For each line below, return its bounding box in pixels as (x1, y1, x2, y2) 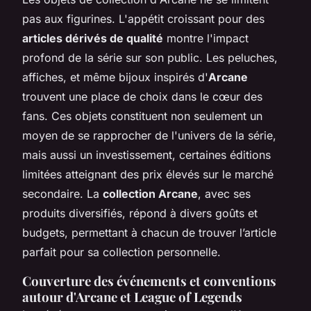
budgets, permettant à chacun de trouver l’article (22, 225, 276, 239)
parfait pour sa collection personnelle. (22, 244, 221, 259)
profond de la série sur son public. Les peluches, (22, 50, 278, 65)
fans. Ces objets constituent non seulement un (22, 108, 262, 123)
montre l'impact (163, 31, 249, 45)
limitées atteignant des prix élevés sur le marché (22, 167, 274, 181)
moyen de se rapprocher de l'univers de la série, (22, 128, 276, 142)
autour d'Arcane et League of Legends (22, 287, 242, 305)
